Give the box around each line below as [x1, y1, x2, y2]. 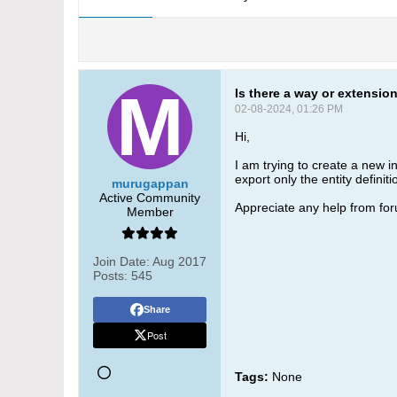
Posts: [93, 269, 128, 283]
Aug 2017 [152, 254, 206, 269]
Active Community [99, 191, 200, 205]
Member [126, 205, 174, 219]
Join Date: [93, 254, 150, 269]
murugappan [111, 176, 189, 191]
